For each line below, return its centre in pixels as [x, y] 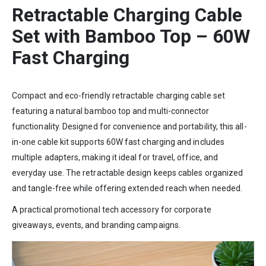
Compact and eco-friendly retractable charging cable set [118, 95]
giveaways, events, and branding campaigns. [96, 225]
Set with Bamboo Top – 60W [131, 36]
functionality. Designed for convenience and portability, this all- [129, 126]
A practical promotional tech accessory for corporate [112, 209]
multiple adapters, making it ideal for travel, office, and [115, 157]
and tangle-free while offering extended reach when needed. [127, 188]
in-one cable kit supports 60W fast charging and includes [118, 142]
